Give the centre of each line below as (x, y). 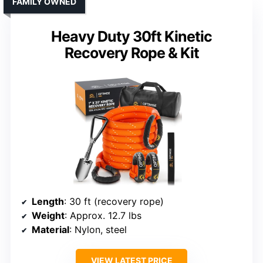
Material (50, 229)
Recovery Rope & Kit (131, 53)
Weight (48, 215)
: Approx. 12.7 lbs (103, 215)
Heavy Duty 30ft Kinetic (131, 36)
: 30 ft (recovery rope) (114, 201)
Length (48, 201)
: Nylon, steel (98, 229)
